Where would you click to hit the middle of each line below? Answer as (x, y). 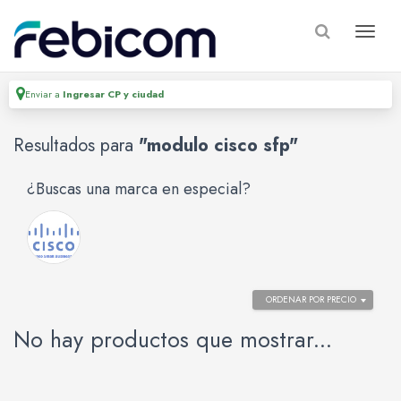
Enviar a (44, 94)
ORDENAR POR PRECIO (311, 299)
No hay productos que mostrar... (173, 339)
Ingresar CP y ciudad (113, 94)
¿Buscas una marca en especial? (139, 189)
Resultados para (76, 145)
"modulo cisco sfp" (218, 145)
